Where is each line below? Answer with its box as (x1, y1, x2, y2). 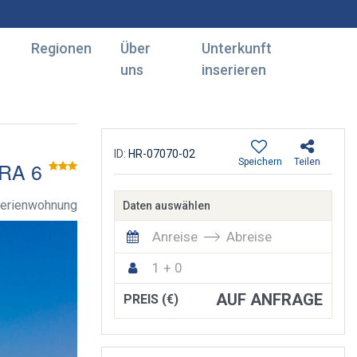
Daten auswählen (123, 199, 210, 212)
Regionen (30, 39, 92, 57)
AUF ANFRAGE (216, 290, 323, 309)
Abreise (226, 229, 272, 245)
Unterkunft (201, 39, 272, 57)
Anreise (152, 229, 198, 245)
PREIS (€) (124, 292, 178, 307)
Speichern (238, 156, 282, 167)
